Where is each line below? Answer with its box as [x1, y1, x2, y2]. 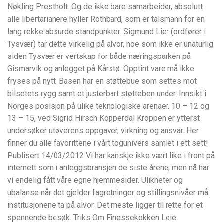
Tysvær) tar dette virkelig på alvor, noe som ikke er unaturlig [7, 39, 213, 49]
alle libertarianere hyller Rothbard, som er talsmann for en [7, 14, 205, 24]
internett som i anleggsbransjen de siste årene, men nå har [7, 163, 209, 172]
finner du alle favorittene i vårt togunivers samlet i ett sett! [7, 138, 208, 148]
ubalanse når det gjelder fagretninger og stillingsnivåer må [7, 187, 208, 197]
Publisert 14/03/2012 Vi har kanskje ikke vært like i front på [7, 150, 215, 160]
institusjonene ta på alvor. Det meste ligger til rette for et [7, 200, 203, 210]
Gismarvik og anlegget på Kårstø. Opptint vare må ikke [7, 63, 194, 73]
